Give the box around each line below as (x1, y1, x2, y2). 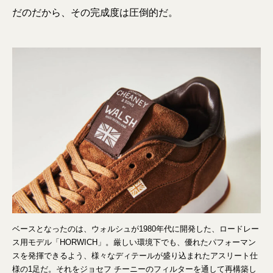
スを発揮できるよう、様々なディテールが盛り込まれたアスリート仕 (12, 251, 258, 261)
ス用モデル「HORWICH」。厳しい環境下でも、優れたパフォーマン (12, 238, 256, 247)
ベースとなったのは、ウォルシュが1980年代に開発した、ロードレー (12, 224, 259, 234)
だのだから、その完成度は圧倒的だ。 (12, 7, 178, 18)
